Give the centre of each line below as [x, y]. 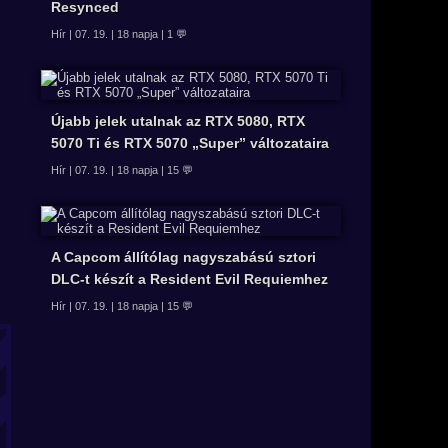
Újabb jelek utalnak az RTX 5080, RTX [178, 121]
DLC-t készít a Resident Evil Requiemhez [189, 279]
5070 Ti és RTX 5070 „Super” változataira [190, 143]
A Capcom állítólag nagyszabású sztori [183, 257]
